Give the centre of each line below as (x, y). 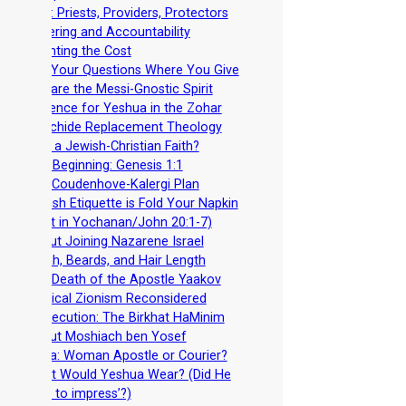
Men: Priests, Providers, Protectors (126, 14)
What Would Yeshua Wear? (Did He (128, 375)
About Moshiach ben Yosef (106, 337)
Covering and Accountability (107, 33)
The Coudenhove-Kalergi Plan (112, 185)
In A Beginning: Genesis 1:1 (104, 166)
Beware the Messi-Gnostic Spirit (119, 90)
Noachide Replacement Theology (123, 128)
